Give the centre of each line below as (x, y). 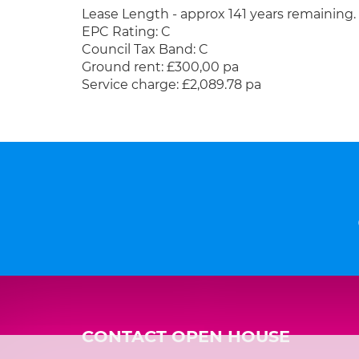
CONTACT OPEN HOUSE (186, 336)
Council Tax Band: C (145, 49)
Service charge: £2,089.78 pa (171, 85)
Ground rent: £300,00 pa (160, 67)
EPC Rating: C (126, 32)
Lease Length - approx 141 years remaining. (219, 14)
